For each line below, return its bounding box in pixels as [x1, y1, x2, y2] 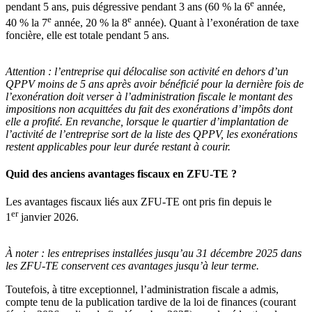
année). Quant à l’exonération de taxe [132, 17, 299, 29]
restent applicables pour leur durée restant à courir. [6, 141, 231, 153]
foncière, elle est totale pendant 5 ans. [6, 29, 169, 42]
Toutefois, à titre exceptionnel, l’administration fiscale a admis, [6, 283, 279, 295]
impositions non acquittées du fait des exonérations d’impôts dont [6, 103, 292, 116]
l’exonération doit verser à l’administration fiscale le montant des [6, 91, 292, 103]
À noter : [6, 247, 45, 259]
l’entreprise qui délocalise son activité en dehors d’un [52, 65, 288, 78]
